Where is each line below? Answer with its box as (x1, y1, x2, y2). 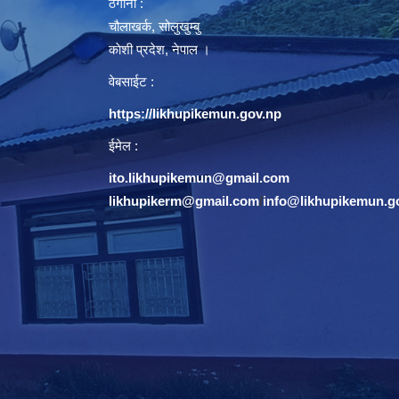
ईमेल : (109, 137, 138, 153)
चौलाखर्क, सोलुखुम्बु (109, 18, 199, 34)
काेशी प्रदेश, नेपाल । (109, 41, 210, 57)
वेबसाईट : (109, 73, 154, 89)
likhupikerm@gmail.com (109, 192, 259, 208)
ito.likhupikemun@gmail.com (109, 169, 289, 185)
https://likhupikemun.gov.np (109, 105, 281, 121)
